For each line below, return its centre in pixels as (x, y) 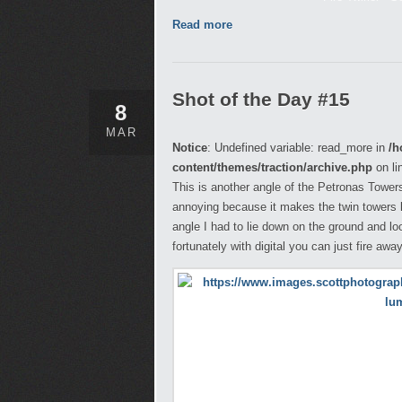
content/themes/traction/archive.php (272, 167)
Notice (190, 148)
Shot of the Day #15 (261, 99)
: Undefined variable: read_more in (298, 148)
